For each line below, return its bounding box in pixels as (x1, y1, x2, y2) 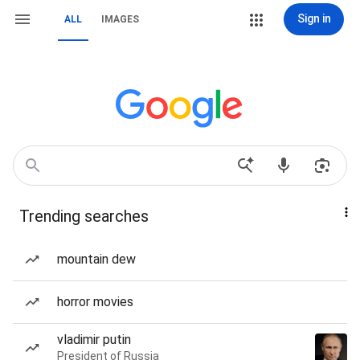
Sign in (297, 12, 331, 25)
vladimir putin (57, 332, 131, 347)
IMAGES (101, 14, 139, 25)
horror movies (57, 294, 133, 309)
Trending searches (19, 207, 149, 226)
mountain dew (57, 252, 136, 267)
